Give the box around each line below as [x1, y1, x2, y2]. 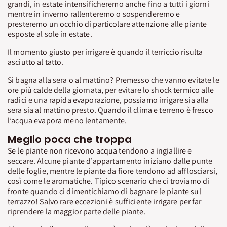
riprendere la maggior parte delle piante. [8, 206, 146, 217]
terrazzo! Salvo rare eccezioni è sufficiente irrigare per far [8, 196, 202, 207]
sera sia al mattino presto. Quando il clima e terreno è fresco [8, 104, 213, 116]
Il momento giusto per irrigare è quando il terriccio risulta [8, 46, 203, 57]
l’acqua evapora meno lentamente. [8, 115, 127, 126]
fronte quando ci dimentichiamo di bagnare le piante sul [8, 186, 201, 197]
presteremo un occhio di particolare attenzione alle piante [8, 18, 207, 29]
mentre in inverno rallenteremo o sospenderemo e [8, 8, 180, 19]
